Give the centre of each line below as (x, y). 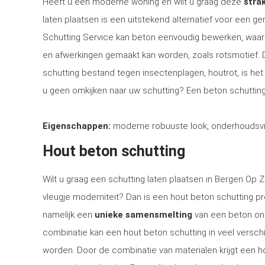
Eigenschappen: (77, 126)
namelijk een (69, 215)
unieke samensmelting (143, 215)
